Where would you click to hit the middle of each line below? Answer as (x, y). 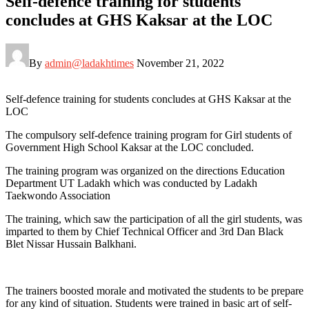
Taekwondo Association (58, 195)
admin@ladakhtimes (89, 63)
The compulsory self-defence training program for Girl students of (149, 134)
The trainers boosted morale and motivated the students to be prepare (154, 290)
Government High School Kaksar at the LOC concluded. (130, 147)
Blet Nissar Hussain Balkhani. (71, 243)
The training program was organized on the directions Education (145, 170)
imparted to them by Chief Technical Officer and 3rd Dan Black (144, 231)
